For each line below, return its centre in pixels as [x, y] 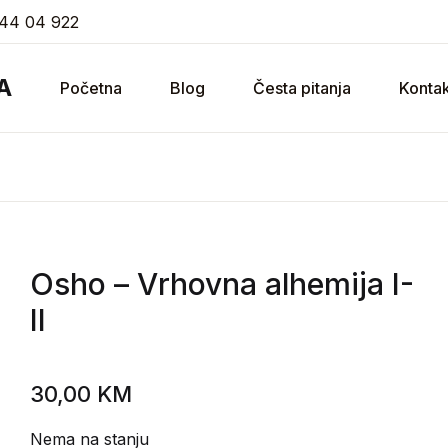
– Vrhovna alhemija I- [260, 284]
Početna [91, 88]
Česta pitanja [302, 88]
